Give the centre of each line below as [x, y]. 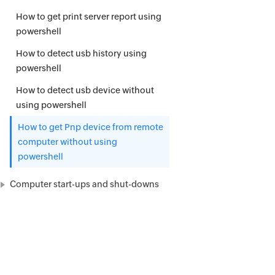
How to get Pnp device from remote [91, 127]
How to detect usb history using [81, 53]
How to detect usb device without [85, 90]
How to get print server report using [89, 17]
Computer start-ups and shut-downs [84, 184]
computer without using [68, 142]
